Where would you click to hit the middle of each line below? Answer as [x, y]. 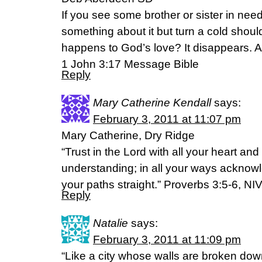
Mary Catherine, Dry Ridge [128, 136]
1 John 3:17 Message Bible [130, 64]
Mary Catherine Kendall [152, 103]
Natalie [111, 223]
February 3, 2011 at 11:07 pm [167, 119]
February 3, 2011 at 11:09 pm [167, 240]
